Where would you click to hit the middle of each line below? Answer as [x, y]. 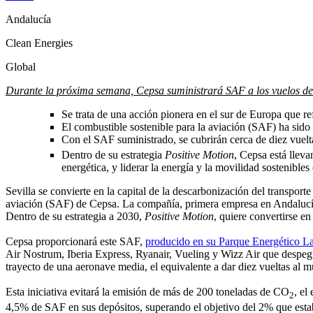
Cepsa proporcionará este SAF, [75, 241]
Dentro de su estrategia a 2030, [75, 216]
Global [21, 66]
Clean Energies [39, 43]
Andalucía [28, 19]
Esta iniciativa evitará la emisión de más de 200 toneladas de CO [147, 291]
